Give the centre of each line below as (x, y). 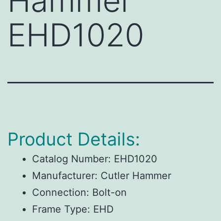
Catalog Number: (72, 159)
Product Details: (74, 139)
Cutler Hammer (134, 175)
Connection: (61, 192)
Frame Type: (61, 209)
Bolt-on (108, 192)
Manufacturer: (65, 175)
